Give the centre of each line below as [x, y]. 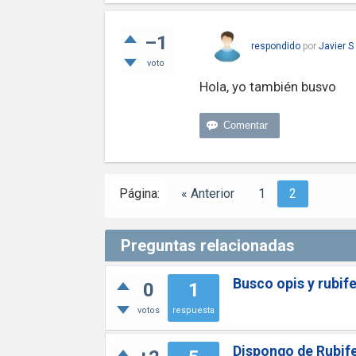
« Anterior [208, 193]
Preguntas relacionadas [208, 246]
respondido [275, 46]
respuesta [193, 310]
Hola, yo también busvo [267, 87]
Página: [139, 193]
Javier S [336, 46]
